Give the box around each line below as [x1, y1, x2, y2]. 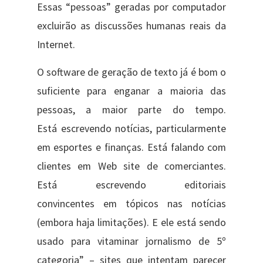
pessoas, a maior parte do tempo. [36, 103, 227, 116]
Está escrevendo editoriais [36, 178, 227, 191]
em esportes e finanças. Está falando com [36, 140, 227, 154]
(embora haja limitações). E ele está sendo [36, 215, 227, 229]
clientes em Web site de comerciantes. [36, 159, 227, 173]
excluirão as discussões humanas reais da [36, 19, 227, 33]
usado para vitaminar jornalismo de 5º [36, 234, 227, 248]
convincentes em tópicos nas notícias [36, 197, 227, 210]
